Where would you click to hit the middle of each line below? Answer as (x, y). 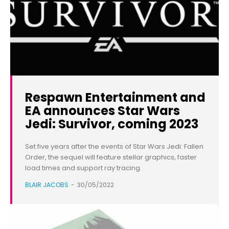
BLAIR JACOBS (47, 185)
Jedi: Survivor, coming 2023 (112, 124)
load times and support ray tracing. (83, 168)
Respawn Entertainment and (115, 98)
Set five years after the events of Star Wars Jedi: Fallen (114, 147)
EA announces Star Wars (102, 111)
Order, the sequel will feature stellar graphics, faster (111, 157)
